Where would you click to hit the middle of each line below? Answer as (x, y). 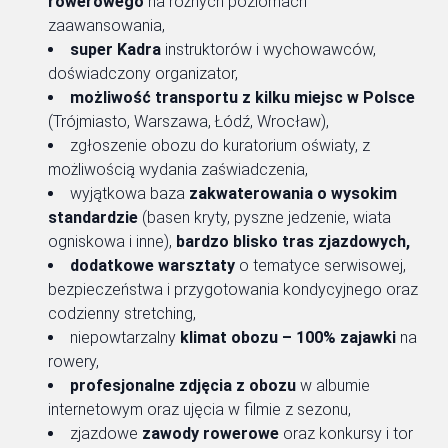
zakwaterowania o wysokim (293, 193)
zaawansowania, (106, 25)
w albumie (333, 385)
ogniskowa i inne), (112, 241)
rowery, (73, 361)
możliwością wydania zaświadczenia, (178, 169)
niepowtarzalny (125, 337)
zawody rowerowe (210, 433)
